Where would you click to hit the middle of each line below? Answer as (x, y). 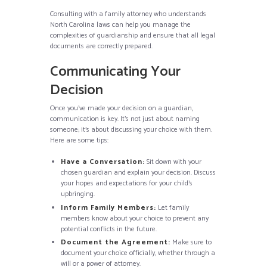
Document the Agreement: (116, 242)
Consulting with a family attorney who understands (128, 14)
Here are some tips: (79, 140)
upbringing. (78, 194)
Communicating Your (115, 72)
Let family (173, 207)
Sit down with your (173, 162)
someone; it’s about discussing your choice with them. (131, 130)
